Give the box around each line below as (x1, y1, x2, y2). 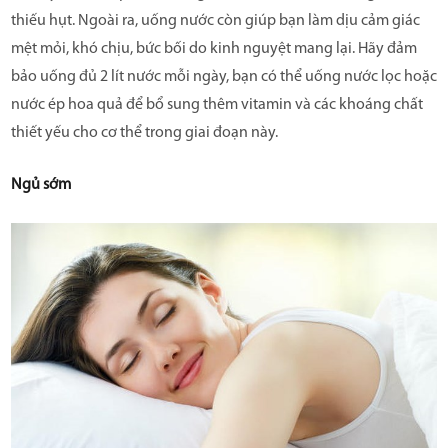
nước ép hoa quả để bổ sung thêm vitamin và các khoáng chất (11, 97, 423, 114)
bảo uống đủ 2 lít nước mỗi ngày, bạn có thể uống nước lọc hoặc (11, 69, 437, 86)
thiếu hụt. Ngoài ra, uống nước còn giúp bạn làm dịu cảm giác (11, 13, 420, 30)
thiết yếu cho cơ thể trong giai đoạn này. (11, 125, 278, 142)
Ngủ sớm (11, 177, 71, 194)
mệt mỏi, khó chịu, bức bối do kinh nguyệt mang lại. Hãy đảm (11, 41, 417, 58)
